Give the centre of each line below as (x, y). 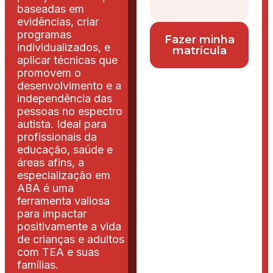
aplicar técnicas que (67, 60)
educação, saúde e (65, 149)
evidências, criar (58, 21)
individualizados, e (64, 47)
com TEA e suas (58, 252)
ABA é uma (45, 188)
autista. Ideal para (62, 124)
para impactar (52, 213)
